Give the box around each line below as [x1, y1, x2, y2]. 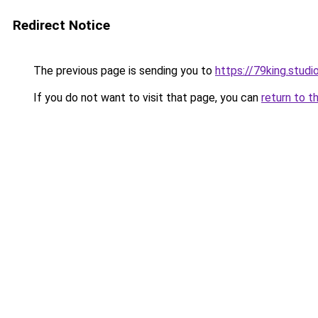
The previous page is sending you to [31, 64, 215, 77]
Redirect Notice [13, 17, 110, 33]
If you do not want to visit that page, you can [31, 91, 261, 104]
